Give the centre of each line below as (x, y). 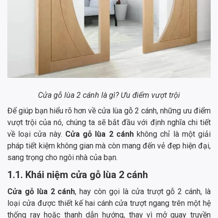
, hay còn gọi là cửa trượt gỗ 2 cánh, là (143, 192)
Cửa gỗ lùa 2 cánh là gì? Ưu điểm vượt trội (109, 95)
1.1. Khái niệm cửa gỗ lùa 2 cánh (78, 175)
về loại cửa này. (36, 134)
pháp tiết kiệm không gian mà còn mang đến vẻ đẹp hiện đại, (109, 146)
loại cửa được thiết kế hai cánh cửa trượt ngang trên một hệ (109, 203)
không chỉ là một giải (174, 134)
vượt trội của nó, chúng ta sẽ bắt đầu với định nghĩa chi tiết (109, 123)
